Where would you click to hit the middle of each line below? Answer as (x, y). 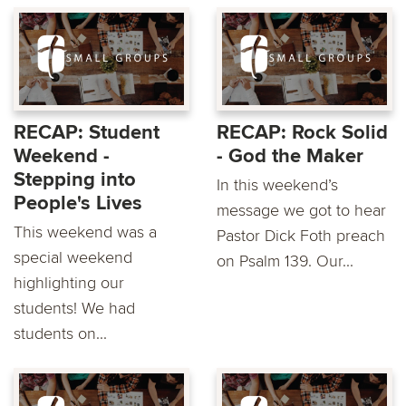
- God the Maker (290, 157)
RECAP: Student (87, 133)
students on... (60, 334)
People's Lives (78, 204)
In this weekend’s (277, 185)
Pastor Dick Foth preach (301, 236)
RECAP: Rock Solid (302, 133)
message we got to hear (301, 211)
